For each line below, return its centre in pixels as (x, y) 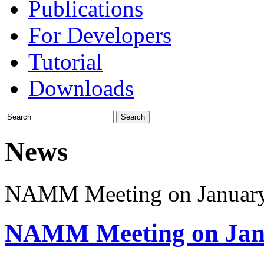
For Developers (100, 35)
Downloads (81, 88)
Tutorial (65, 62)
